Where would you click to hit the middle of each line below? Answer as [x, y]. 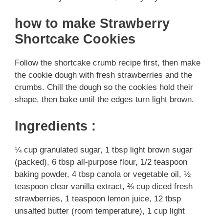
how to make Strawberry [92, 24]
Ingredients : [55, 126]
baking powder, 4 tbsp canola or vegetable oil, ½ [103, 174]
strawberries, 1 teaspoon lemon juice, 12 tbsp [98, 198]
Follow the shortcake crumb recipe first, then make [108, 63]
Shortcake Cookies [75, 39]
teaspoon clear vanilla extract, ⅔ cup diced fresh [104, 186]
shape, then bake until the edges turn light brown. [104, 100]
